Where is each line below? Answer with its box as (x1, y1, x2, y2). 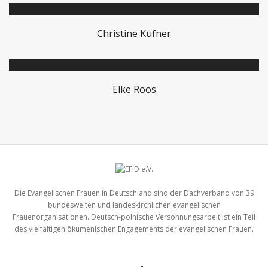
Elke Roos (112, 83, 156, 96)
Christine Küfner (97, 27, 171, 40)
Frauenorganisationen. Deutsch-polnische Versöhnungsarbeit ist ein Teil (13, 211, 255, 222)
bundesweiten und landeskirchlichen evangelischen (47, 199, 221, 210)
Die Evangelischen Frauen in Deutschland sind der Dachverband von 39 (14, 187, 254, 198)
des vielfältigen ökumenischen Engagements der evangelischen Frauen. (14, 223, 254, 234)
